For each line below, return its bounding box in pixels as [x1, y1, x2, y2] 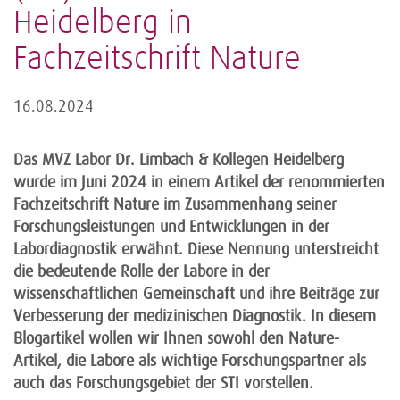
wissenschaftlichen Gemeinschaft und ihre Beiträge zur [13, 284, 379, 303]
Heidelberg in [13, 6, 192, 40]
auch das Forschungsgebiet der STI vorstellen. [13, 373, 313, 392]
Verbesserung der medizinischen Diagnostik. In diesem [13, 306, 376, 325]
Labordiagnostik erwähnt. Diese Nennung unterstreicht [13, 239, 379, 258]
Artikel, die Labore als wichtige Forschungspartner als [13, 351, 366, 370]
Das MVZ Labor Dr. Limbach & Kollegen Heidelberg [13, 150, 344, 169]
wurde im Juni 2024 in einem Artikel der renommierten [13, 172, 385, 191]
